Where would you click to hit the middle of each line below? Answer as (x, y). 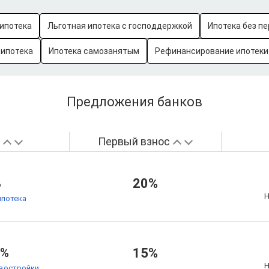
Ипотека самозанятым (94, 51)
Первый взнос (134, 141)
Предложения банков (134, 102)
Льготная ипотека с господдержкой (120, 26)
